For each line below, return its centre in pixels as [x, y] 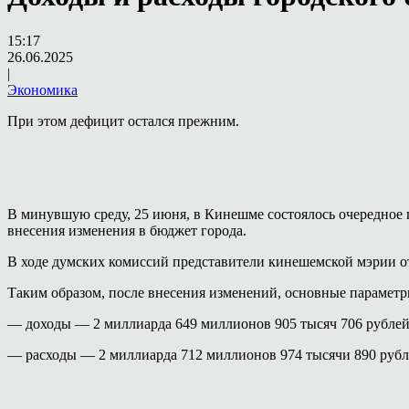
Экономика [42, 89]
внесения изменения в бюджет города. [127, 230]
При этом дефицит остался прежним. [123, 121]
